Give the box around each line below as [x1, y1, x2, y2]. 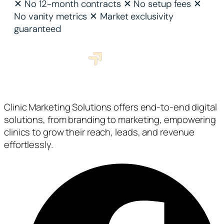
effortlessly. [4, 138, 53, 151]
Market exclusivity [97, 10, 174, 22]
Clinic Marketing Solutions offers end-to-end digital [4, 100, 217, 114]
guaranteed [14, 22, 61, 35]
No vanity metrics [14, 10, 87, 22]
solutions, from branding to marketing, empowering [4, 113, 216, 126]
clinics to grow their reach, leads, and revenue [4, 125, 195, 139]
